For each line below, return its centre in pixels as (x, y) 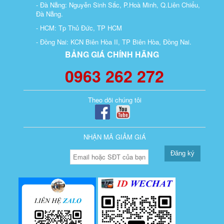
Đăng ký (182, 153)
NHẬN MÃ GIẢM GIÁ (114, 136)
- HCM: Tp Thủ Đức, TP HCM (79, 27)
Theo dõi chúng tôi (114, 99)
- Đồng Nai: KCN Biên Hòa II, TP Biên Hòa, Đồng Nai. (114, 41)
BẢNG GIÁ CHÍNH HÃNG (112, 54)
